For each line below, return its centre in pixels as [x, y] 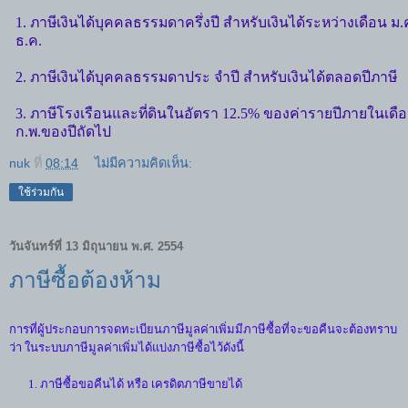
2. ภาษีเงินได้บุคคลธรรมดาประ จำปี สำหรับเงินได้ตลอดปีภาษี [206, 76]
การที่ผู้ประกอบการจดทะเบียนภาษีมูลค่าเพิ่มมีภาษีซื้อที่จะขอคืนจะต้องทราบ [203, 329]
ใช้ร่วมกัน [41, 192]
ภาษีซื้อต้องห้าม [85, 280]
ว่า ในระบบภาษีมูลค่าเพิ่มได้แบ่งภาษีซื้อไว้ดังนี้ [127, 347]
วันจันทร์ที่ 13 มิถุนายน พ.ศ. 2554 [96, 247]
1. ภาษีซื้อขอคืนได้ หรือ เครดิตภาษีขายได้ [126, 383]
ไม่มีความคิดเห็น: [144, 163]
